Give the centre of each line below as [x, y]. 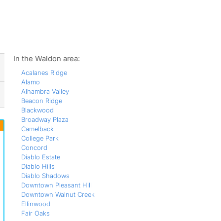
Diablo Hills [38, 166]
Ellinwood [36, 204]
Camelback [37, 129]
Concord [34, 147]
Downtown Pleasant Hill [56, 185]
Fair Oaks [35, 213]
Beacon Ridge [41, 101]
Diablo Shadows [45, 176]
